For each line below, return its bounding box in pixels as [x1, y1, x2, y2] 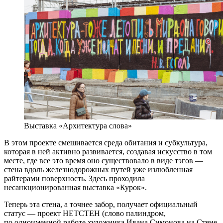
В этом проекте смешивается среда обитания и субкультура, [4, 138, 208, 147]
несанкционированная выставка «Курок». [4, 183, 147, 192]
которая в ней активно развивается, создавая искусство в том [4, 147, 212, 156]
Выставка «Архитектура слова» [24, 121, 132, 130]
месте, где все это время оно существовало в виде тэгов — [4, 156, 203, 165]
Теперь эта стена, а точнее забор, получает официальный [4, 200, 198, 209]
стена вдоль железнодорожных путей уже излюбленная [4, 165, 193, 174]
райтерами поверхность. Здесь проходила [4, 174, 145, 183]
